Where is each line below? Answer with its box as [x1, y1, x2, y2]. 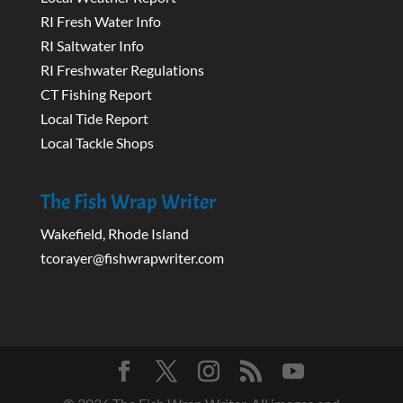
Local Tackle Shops [40, 134, 154, 152]
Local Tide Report [40, 110, 148, 128]
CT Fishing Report [40, 85, 152, 103]
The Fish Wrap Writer [40, 189, 216, 216]
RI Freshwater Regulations [40, 61, 204, 79]
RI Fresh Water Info [40, 13, 161, 31]
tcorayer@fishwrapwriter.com [40, 249, 224, 267]
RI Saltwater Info [40, 37, 144, 55]
